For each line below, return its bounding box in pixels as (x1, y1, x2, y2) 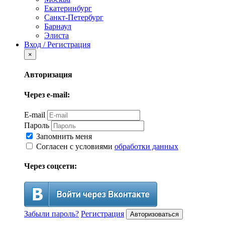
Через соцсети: (24, 162, 77, 171)
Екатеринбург (44, 4, 92, 13)
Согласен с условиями (34, 142, 115, 151)
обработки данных (115, 142, 178, 151)
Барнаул (44, 22, 71, 31)
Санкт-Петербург (44, 13, 103, 22)
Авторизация (24, 70, 72, 79)
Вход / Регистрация (24, 40, 90, 49)
